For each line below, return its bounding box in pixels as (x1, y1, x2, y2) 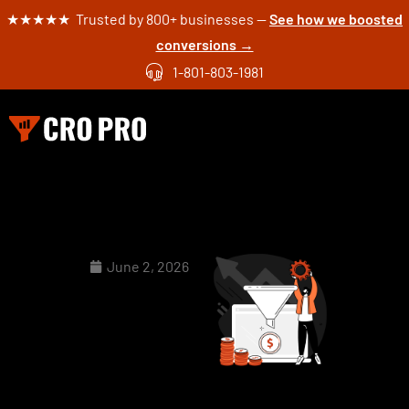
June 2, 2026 (106, 257, 189, 275)
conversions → (155, 36, 254, 53)
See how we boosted (269, 10, 403, 27)
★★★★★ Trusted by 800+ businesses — (6, 10, 269, 27)
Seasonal (82, 281, 231, 336)
